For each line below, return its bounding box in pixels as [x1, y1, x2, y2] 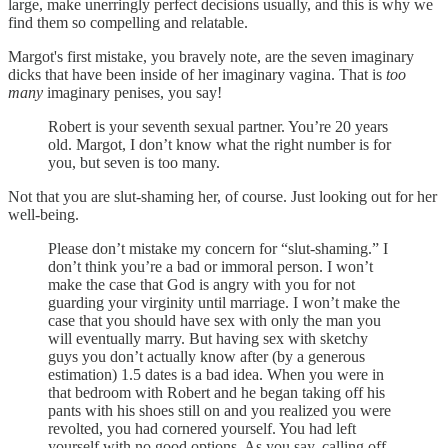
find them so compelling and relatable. [8, 13, 248, 31]
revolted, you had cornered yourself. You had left [48, 419, 356, 437]
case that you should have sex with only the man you [48, 311, 381, 329]
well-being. [8, 205, 79, 223]
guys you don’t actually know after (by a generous [48, 347, 365, 365]
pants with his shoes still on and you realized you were [48, 401, 391, 419]
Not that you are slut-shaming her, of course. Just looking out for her [8, 187, 437, 205]
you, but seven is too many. [48, 153, 220, 171]
